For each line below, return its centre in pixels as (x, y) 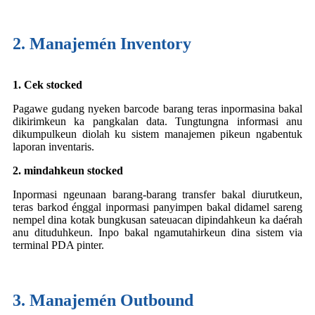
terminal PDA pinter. (58, 245)
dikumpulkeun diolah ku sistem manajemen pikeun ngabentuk (157, 134)
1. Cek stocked (47, 84)
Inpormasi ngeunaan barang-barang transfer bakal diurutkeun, (157, 194)
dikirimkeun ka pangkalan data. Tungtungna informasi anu (157, 121)
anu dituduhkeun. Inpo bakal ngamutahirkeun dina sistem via (157, 232)
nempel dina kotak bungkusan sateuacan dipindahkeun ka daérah (157, 219)
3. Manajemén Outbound (103, 300)
